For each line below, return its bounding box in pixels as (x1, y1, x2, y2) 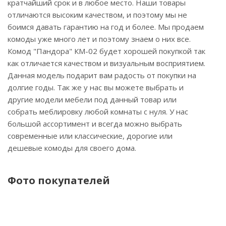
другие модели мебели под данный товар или (8, 94, 177, 104)
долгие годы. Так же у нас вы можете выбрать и (8, 82, 184, 92)
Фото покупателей (8, 174, 110, 187)
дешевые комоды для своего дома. (8, 143, 136, 153)
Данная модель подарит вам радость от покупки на (8, 70, 196, 80)
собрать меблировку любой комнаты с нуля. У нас (8, 106, 188, 117)
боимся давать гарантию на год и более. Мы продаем (8, 22, 204, 32)
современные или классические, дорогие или (8, 131, 173, 141)
